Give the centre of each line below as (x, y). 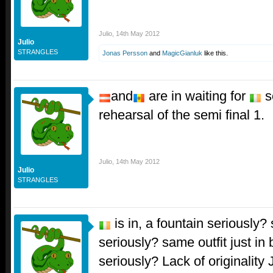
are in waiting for (197, 96)
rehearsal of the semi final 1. (182, 115)
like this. (215, 53)
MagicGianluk (182, 53)
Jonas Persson (125, 53)
